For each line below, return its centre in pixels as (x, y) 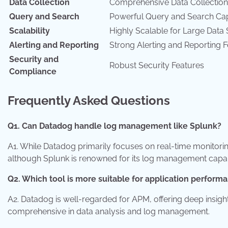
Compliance (33, 72)
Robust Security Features (157, 66)
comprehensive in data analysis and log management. (109, 212)
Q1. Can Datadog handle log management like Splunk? (115, 126)
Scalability (30, 31)
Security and (34, 60)
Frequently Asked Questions (89, 101)
